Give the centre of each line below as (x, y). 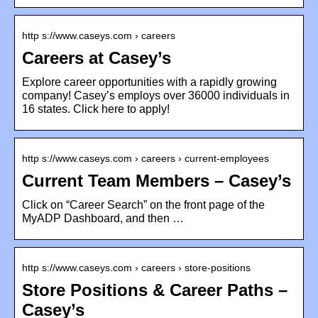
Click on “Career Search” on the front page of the (143, 204)
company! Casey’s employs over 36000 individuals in (156, 95)
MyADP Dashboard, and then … (103, 218)
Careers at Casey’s (97, 57)
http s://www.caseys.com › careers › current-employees (146, 158)
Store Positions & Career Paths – (155, 290)
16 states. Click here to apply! (96, 109)
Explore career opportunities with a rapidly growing (149, 82)
